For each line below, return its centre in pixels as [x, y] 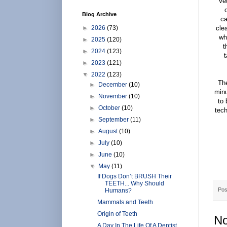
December [114, 84]
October [110, 108]
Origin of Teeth [117, 214]
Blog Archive [99, 14]
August [109, 131]
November [114, 96]
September [115, 119]
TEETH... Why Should [134, 183]
